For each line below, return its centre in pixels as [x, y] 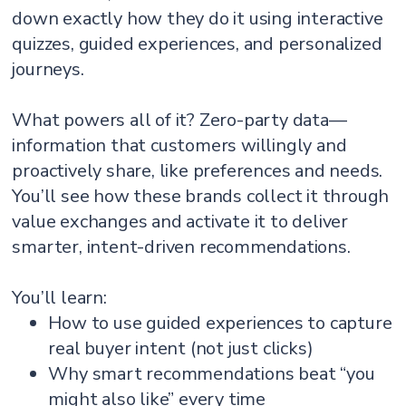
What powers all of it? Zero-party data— [179, 120]
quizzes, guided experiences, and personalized [197, 44]
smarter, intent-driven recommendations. [181, 247]
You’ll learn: [59, 298]
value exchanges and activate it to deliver [180, 222]
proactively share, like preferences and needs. [198, 171]
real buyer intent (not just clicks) [181, 348]
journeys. [48, 69]
